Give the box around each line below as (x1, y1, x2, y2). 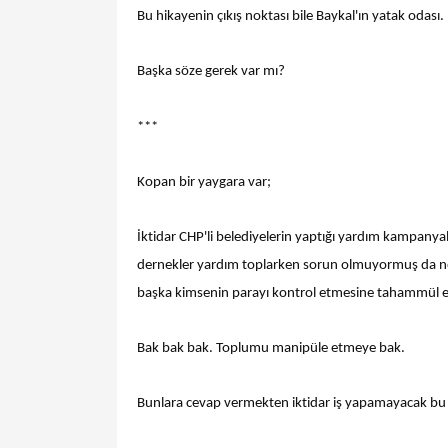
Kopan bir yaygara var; (137, 174, 271, 190)
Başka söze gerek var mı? (137, 64, 285, 80)
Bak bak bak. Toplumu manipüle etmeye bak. (137, 341, 405, 357)
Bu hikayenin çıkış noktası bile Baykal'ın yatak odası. (137, 9, 444, 25)
